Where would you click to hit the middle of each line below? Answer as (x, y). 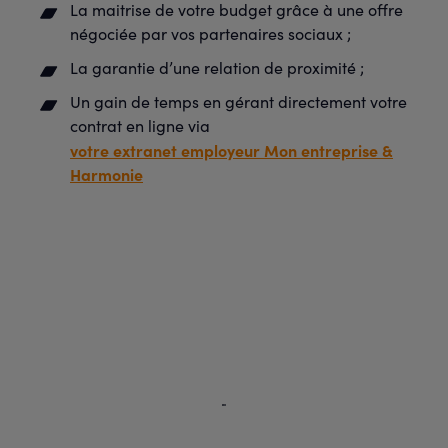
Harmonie (106, 173)
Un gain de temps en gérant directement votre (238, 101)
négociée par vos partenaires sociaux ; (210, 33)
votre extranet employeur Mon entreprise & (231, 149)
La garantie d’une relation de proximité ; (217, 67)
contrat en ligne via (140, 125)
